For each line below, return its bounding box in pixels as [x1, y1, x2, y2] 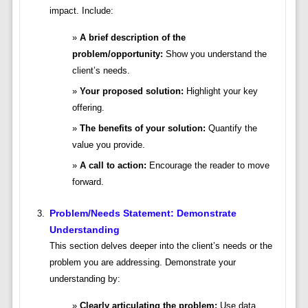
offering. [71, 102, 104, 113]
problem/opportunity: [71, 49, 163, 60]
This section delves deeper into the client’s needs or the [49, 241, 272, 252]
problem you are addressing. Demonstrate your [49, 257, 236, 268]
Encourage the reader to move [146, 160, 269, 171]
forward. [71, 177, 104, 188]
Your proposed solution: [79, 86, 184, 97]
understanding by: [49, 274, 120, 285]
